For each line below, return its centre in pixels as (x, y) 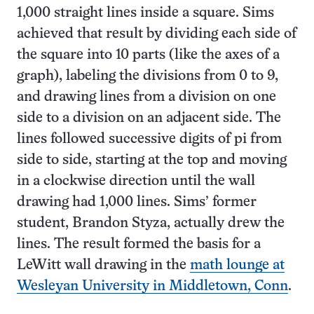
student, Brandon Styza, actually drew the (151, 224)
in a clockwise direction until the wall (136, 182)
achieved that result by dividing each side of (157, 34)
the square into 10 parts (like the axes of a (148, 55)
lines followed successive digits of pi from (149, 139)
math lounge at (237, 266)
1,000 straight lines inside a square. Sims (145, 13)
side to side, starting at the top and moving (152, 161)
